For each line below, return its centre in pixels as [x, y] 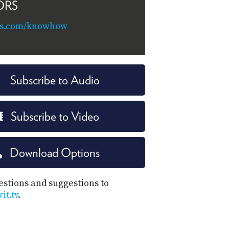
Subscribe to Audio [55, 80]
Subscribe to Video [55, 116]
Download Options [55, 152]
